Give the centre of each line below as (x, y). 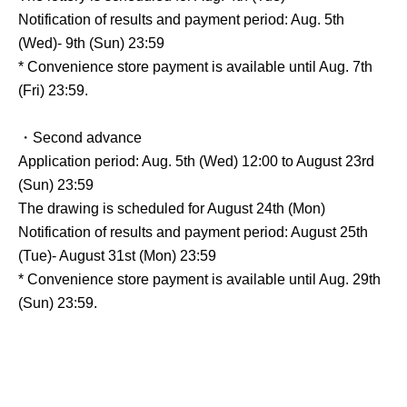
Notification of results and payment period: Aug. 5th (181, 20)
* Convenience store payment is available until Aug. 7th (195, 67)
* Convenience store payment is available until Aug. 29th (199, 279)
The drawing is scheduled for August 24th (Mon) (172, 208)
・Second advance (80, 138)
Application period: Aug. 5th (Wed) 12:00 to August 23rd (196, 161)
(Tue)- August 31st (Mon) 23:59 (117, 256)
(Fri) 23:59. (53, 90)
